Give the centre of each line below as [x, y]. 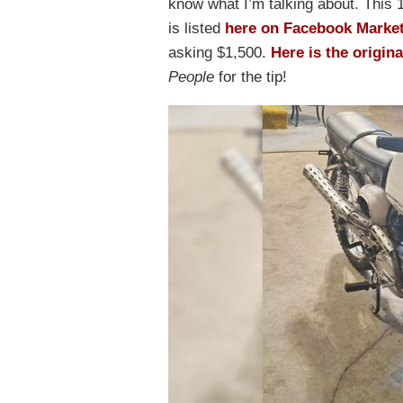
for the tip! [251, 77]
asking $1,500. [219, 53]
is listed [197, 28]
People [191, 77]
